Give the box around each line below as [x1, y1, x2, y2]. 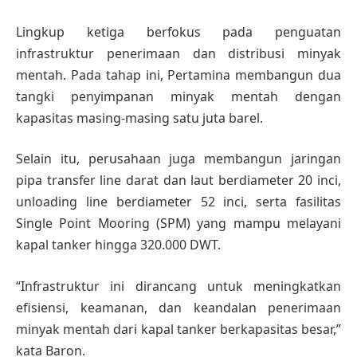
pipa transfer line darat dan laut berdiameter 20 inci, [16, 171, 341, 190]
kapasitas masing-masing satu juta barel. [16, 108, 263, 127]
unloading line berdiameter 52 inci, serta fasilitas [16, 193, 341, 211]
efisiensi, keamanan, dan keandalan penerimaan [16, 298, 341, 316]
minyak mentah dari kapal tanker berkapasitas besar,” [16, 320, 341, 338]
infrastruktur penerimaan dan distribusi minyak [16, 44, 341, 62]
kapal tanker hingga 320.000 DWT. [16, 236, 221, 254]
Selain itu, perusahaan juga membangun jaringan [16, 150, 341, 168]
